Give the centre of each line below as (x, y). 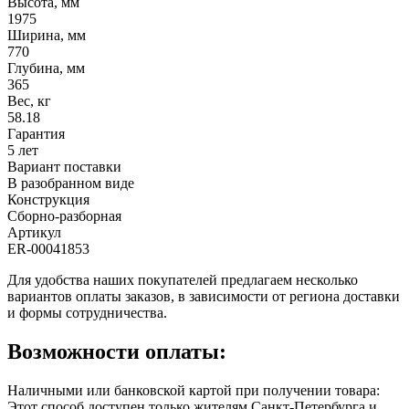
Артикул (34, 232)
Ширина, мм (47, 35)
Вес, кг (29, 100)
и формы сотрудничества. (87, 312)
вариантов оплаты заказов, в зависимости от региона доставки (204, 296)
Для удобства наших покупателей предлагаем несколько (183, 279)
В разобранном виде (71, 183)
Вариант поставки (64, 166)
